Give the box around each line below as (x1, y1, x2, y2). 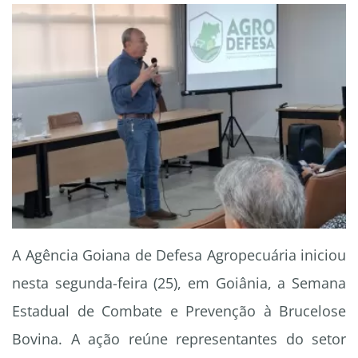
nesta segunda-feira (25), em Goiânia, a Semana (12, 273, 346, 293)
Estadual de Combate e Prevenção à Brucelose (12, 301, 346, 321)
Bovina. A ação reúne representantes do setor (12, 329, 346, 349)
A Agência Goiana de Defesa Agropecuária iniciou (12, 245, 346, 265)
